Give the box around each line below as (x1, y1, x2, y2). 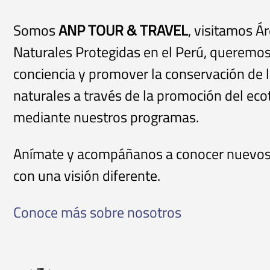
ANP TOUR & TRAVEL (58, 19, 188, 41)
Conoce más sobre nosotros (13, 201, 181, 223)
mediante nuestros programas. (13, 105, 199, 128)
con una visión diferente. (13, 164, 160, 186)
